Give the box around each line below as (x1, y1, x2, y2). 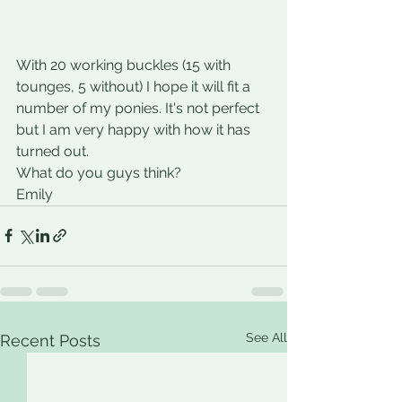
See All (246, 329, 287, 345)
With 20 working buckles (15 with (16, 56, 234, 74)
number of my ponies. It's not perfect (16, 99, 263, 117)
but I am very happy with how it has (16, 120, 254, 138)
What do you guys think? (16, 163, 181, 181)
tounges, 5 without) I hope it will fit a (16, 77, 254, 95)
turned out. (16, 142, 89, 160)
